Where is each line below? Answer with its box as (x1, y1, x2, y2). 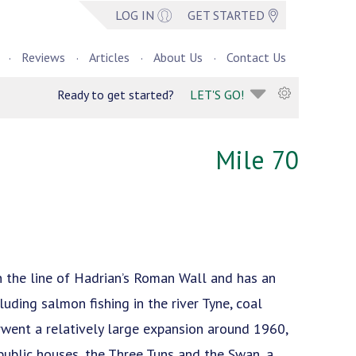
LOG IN (115, 7, 157, 23)
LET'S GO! (190, 87, 244, 103)
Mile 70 (215, 142, 299, 176)
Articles (89, 49, 130, 65)
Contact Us (226, 49, 286, 65)
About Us (153, 49, 203, 65)
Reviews (21, 49, 65, 65)
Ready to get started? (57, 87, 174, 103)
